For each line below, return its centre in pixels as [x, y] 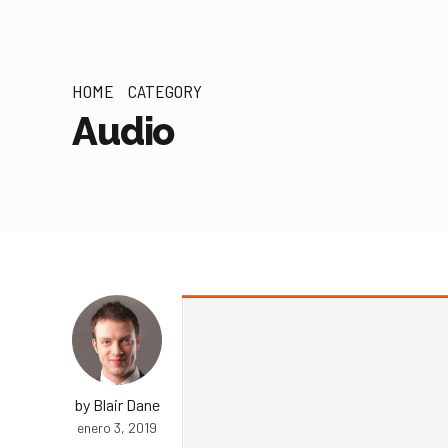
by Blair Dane [117, 404]
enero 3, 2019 [117, 427]
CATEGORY [165, 91]
